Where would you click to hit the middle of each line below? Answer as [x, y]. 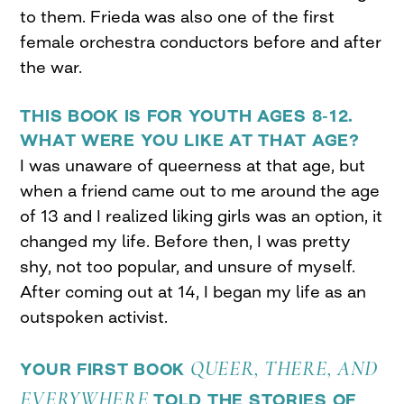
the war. [51, 66]
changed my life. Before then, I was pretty [186, 240]
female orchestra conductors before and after [201, 41]
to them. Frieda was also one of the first [178, 16]
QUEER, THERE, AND [284, 368]
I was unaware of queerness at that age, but [193, 165]
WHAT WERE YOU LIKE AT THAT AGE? [190, 139]
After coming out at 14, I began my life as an [193, 291]
